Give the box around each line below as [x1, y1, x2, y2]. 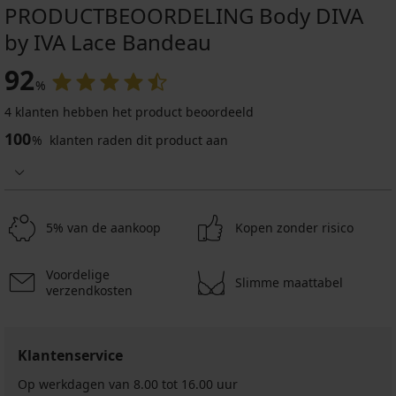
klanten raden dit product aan [46, 132, 228, 149]
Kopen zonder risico [235, 219, 354, 237]
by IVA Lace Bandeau [4, 27, 211, 57]
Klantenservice [18, 346, 123, 366]
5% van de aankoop [46, 219, 161, 237]
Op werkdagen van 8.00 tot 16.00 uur [18, 376, 238, 393]
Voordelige [46, 266, 110, 284]
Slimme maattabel [235, 274, 343, 292]
